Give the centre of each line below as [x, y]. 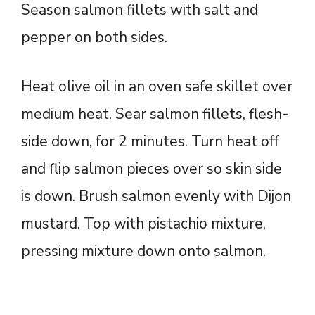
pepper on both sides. [94, 37]
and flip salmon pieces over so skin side [152, 169]
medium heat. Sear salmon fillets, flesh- [155, 114]
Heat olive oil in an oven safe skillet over [157, 87]
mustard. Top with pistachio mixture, [143, 224]
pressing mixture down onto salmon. [143, 251]
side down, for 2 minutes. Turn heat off [150, 142]
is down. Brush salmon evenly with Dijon [156, 197]
